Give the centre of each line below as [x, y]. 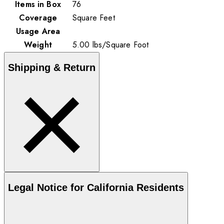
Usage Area [38, 31]
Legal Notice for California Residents [96, 187]
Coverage [38, 17]
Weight [38, 44]
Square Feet [94, 17]
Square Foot [127, 44]
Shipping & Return [52, 67]
